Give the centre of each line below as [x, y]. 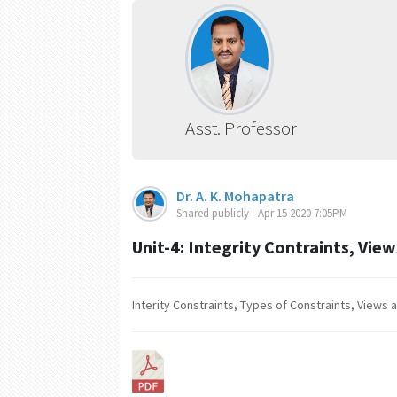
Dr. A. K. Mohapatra [236, 196]
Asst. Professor [241, 128]
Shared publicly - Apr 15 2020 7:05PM [262, 214]
